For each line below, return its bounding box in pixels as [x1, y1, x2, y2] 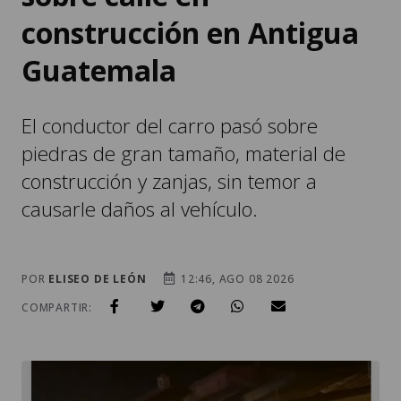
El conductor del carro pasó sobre [21, 58, 318, 87]
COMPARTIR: [21, 246, 92, 262]
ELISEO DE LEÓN [48, 218, 147, 234]
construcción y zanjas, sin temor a [21, 114, 317, 142]
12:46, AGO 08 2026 [177, 218, 294, 234]
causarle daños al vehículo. [21, 141, 258, 170]
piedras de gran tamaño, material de [21, 86, 346, 115]
